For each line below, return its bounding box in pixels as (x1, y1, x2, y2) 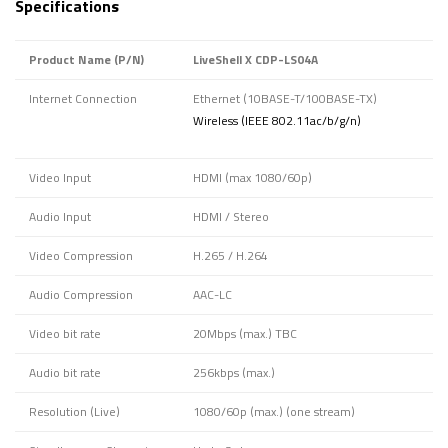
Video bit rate (29, 324, 101, 344)
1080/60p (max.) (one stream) (193, 402, 355, 422)
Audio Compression (29, 285, 133, 305)
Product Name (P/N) (29, 50, 144, 70)
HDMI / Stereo (193, 207, 269, 227)
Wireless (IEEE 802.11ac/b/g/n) (193, 111, 361, 131)
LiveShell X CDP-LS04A (193, 50, 318, 70)
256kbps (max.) (193, 363, 275, 383)
